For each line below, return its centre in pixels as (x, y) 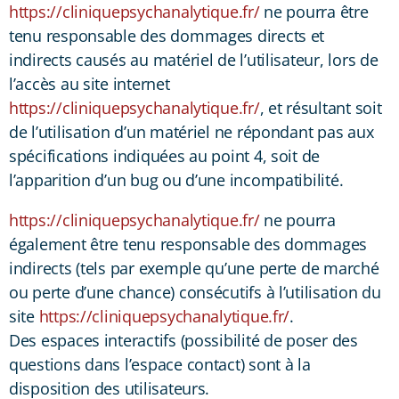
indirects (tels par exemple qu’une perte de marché (194, 268)
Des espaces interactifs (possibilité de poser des (183, 340)
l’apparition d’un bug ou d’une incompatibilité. (176, 179)
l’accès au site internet (90, 83)
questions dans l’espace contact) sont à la (160, 364)
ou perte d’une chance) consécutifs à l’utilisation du (195, 292)
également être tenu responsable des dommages (188, 244)
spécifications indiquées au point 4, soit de (165, 155)
